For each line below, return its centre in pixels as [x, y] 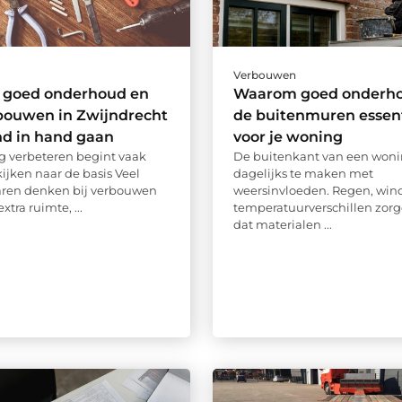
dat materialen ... [282, 225]
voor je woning [288, 137]
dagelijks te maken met [303, 174]
